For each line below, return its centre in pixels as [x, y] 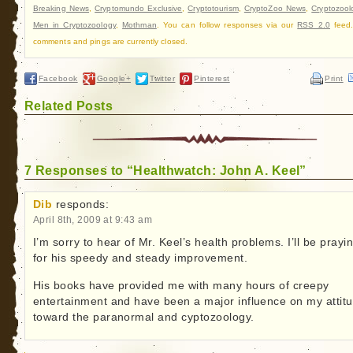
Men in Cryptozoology [74, 25]
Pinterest [212, 79]
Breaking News [61, 9]
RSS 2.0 [314, 25]
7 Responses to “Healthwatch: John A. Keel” [165, 171]
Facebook [58, 79]
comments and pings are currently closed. [110, 42]
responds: [82, 205]
